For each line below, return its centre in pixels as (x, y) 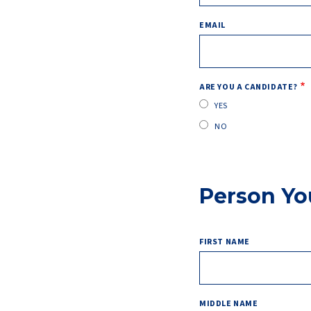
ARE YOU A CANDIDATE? (249, 87)
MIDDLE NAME (229, 303)
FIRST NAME (225, 242)
